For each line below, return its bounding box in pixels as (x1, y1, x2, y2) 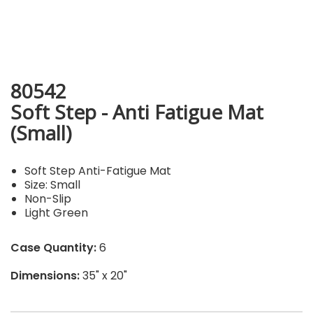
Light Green (24, 204, 88, 221)
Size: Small (24, 176, 80, 193)
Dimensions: (10, 267, 80, 284)
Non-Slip (24, 190, 71, 207)
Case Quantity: (10, 239, 96, 256)
